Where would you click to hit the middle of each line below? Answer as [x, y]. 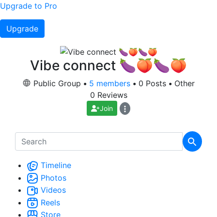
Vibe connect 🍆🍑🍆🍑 [108, 66]
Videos [52, 190]
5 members [110, 84]
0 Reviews [108, 95]
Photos [52, 178]
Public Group [57, 84]
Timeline [55, 165]
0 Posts [154, 84]
